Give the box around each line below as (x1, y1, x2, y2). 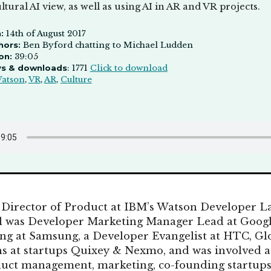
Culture (60, 74, 92, 85)
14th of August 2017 (3, 28, 86, 39)
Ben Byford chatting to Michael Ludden (20, 39, 193, 50)
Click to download (90, 62, 168, 73)
